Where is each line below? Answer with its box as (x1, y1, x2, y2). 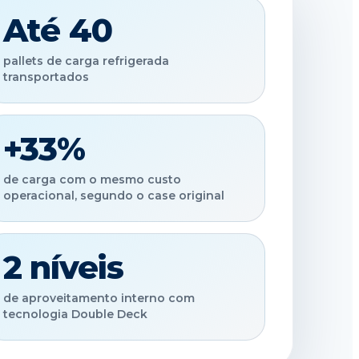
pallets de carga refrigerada (2, 53, 169, 68)
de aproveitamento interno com (2, 290, 195, 305)
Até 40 (2, 10, 112, 50)
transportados (2, 69, 89, 84)
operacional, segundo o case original (2, 188, 224, 203)
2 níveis (2, 247, 124, 287)
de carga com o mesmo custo (2, 171, 181, 187)
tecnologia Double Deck (2, 306, 147, 321)
